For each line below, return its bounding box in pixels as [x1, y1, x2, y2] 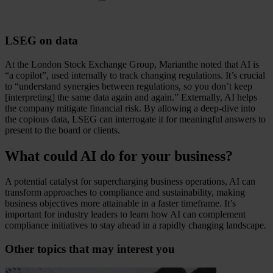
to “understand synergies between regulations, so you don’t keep [5, 80, 252, 91]
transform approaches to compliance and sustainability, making [5, 187, 245, 198]
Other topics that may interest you [5, 243, 175, 256]
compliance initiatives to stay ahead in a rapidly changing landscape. [5, 220, 266, 231]
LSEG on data [5, 34, 83, 47]
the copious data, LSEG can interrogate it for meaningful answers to [5, 113, 266, 124]
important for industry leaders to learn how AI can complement [5, 209, 246, 220]
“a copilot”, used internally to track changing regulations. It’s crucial [5, 69, 265, 80]
